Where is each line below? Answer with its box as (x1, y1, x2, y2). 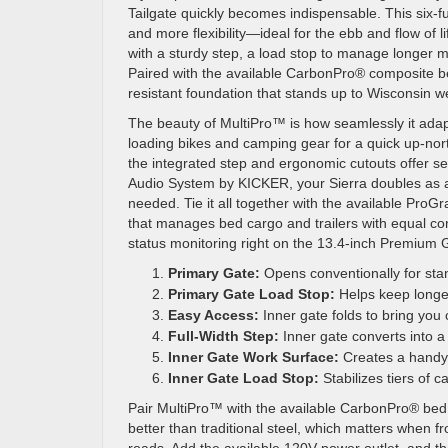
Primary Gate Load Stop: (168, 286, 335, 302)
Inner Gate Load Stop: (168, 370, 319, 386)
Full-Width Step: (168, 328, 279, 344)
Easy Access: (168, 307, 259, 323)
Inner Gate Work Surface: (168, 349, 339, 365)
